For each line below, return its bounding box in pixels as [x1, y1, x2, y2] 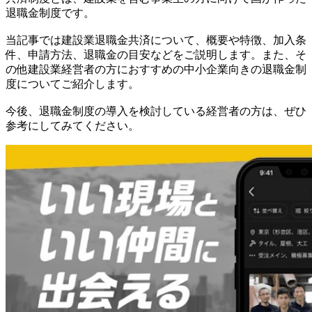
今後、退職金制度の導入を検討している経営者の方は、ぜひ [6, 105, 306, 118]
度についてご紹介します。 [6, 78, 139, 91]
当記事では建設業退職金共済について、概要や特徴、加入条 [6, 34, 306, 47]
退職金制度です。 [6, 7, 95, 19]
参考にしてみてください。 [6, 120, 139, 132]
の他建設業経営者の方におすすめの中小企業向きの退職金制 [6, 63, 306, 76]
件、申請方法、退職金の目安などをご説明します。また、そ [6, 49, 306, 61]
